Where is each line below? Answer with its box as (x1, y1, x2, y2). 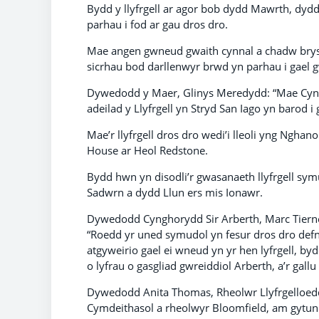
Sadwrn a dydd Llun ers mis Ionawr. (87, 184, 263, 199)
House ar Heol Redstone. (87, 142, 208, 157)
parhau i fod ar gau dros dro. (87, 16, 228, 31)
